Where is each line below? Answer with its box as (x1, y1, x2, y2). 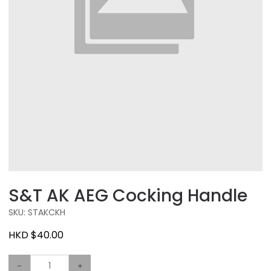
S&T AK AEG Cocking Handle (8, 184, 247, 207)
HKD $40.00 (8, 228, 64, 242)
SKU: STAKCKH (8, 206, 65, 218)
